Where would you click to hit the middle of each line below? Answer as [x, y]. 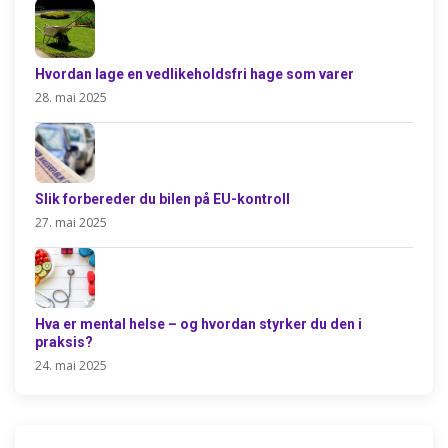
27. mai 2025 [71, 222]
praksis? [64, 342]
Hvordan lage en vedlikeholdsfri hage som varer [194, 74]
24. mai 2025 [71, 365]
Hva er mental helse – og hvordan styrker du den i [198, 324]
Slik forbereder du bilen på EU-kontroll [162, 199]
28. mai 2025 [71, 97]
